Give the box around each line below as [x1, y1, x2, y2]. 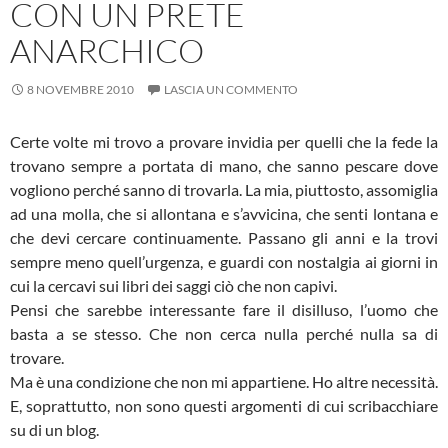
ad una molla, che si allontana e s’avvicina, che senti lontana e [10, 204, 438, 223]
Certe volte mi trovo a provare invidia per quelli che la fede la [10, 132, 438, 151]
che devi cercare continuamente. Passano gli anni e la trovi [10, 228, 438, 247]
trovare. [10, 348, 64, 367]
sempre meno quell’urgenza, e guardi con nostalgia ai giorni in [10, 252, 438, 271]
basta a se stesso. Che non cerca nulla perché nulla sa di [10, 324, 438, 343]
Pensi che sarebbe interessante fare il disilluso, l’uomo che [10, 300, 438, 319]
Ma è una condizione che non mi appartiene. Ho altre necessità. [10, 372, 438, 391]
